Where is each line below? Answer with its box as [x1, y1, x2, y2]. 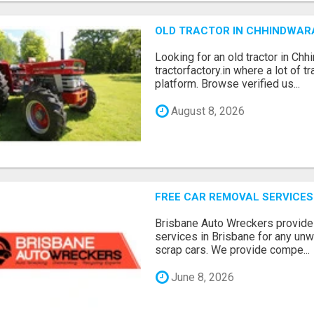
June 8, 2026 [168, 270, 235, 284]
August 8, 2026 [168, 104, 245, 118]
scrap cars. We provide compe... [155, 243, 310, 257]
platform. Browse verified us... [155, 77, 301, 91]
